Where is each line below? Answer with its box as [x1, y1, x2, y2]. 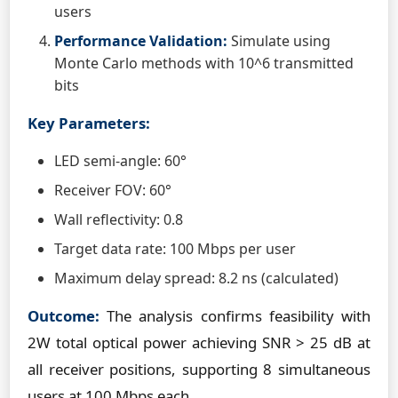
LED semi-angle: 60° [54, 151, 187, 171]
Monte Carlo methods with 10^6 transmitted [54, 53, 354, 73]
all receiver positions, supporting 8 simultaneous [28, 359, 370, 379]
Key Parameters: [28, 113, 150, 133]
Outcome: [28, 306, 99, 326]
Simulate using [227, 31, 330, 51]
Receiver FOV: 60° [54, 180, 171, 200]
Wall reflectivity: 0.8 [54, 210, 183, 229]
